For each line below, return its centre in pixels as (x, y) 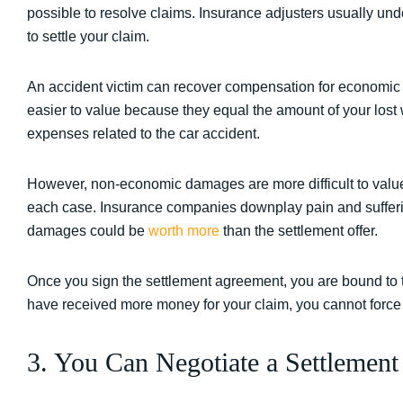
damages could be (86, 231)
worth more (182, 231)
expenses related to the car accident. (143, 134)
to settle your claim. (88, 36)
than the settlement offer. (299, 231)
